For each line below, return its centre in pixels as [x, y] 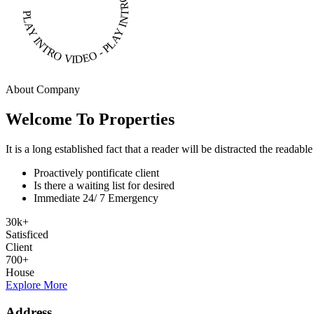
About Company [43, 90]
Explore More [36, 285]
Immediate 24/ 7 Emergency [96, 198]
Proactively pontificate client [96, 173]
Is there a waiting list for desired [104, 186]
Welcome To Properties [90, 120]
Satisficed [27, 235]
